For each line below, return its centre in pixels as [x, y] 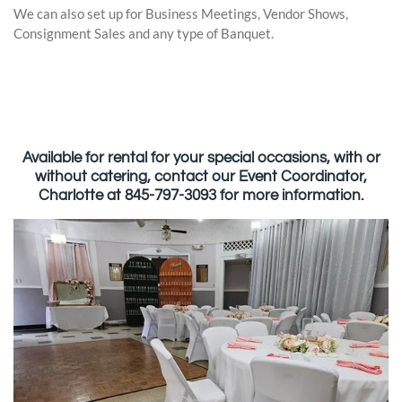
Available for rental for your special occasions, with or [201, 158]
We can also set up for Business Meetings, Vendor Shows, [181, 13]
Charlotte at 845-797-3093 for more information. [201, 196]
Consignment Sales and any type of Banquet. [145, 33]
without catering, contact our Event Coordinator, [201, 177]
